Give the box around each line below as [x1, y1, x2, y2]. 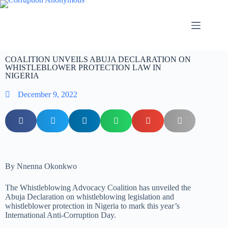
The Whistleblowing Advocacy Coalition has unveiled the [5, 183, 191, 192]
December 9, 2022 [18, 90, 77, 99]
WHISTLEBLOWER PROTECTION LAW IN [5, 63, 161, 72]
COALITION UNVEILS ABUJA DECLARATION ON [5, 55, 191, 64]
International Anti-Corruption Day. [5, 211, 116, 219]
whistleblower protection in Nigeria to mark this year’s [5, 202, 180, 210]
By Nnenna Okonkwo [5, 162, 77, 170]
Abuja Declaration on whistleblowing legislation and [5, 192, 174, 201]
